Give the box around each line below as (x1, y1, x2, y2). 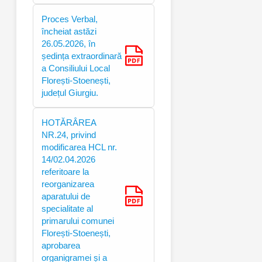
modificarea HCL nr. (42, 142, 117, 152)
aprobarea (42, 240, 80, 250)
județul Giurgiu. (42, 87, 98, 98)
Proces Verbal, (42, 13, 98, 24)
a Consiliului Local (42, 63, 110, 73)
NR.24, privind (42, 129, 96, 140)
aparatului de (42, 191, 90, 201)
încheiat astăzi (42, 26, 96, 36)
